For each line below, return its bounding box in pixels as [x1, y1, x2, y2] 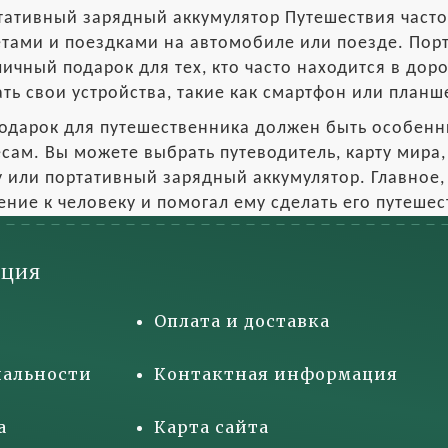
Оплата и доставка [154, 311, 330, 331]
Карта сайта [154, 417, 269, 437]
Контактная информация [154, 364, 398, 384]
